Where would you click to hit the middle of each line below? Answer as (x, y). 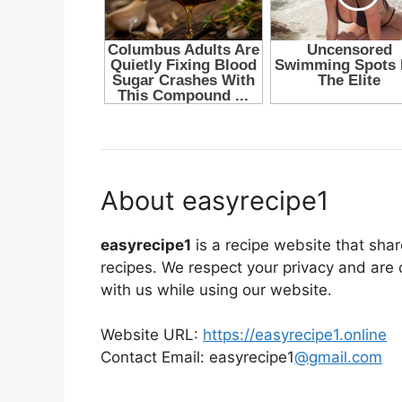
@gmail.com (338, 358)
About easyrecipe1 (214, 200)
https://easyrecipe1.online (295, 335)
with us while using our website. (216, 289)
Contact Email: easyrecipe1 (197, 358)
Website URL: (152, 335)
